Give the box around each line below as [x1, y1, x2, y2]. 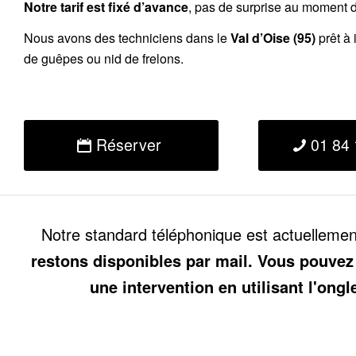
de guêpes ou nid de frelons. [24, 49, 184, 68]
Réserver [95, 133, 161, 156]
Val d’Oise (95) [230, 29, 315, 48]
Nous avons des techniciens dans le [24, 29, 230, 48]
